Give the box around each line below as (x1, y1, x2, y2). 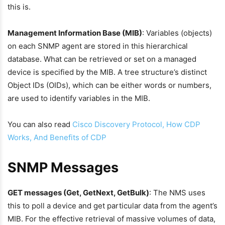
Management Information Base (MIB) (8, 28, 142, 38)
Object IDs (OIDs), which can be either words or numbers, (8, 80, 211, 90)
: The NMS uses (149, 188, 205, 197)
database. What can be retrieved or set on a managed (8, 54, 196, 64)
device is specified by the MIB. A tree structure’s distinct (8, 67, 207, 77)
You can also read (8, 120, 72, 129)
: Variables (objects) (142, 28, 212, 38)
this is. (8, 2, 31, 12)
